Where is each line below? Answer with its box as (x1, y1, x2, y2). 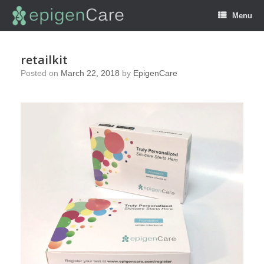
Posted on (26, 68, 61, 78)
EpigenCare (133, 68, 177, 78)
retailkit (21, 52, 68, 68)
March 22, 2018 (61, 68, 120, 78)
